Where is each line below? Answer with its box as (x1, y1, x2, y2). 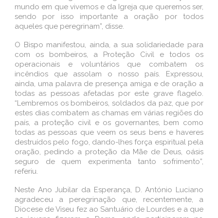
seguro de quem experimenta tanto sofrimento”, (15, 157, 203, 166)
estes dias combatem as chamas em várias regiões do (15, 108, 203, 117)
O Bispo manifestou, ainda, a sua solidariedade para (15, 40, 203, 49)
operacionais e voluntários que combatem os (15, 59, 203, 69)
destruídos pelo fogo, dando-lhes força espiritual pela (15, 137, 203, 146)
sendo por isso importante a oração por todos (15, 12, 203, 21)
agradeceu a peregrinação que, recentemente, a (15, 195, 203, 204)
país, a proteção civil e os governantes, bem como (15, 118, 203, 127)
